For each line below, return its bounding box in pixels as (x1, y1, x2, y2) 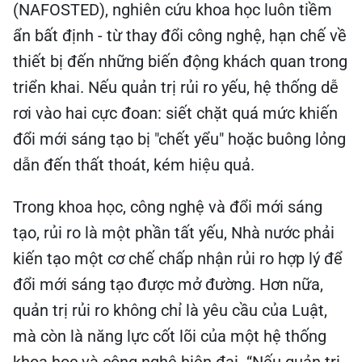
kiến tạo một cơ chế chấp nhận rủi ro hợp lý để (13, 246, 343, 266)
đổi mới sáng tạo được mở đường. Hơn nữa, (13, 272, 323, 292)
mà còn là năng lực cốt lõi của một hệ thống (13, 324, 326, 343)
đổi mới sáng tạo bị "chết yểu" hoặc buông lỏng (13, 127, 346, 146)
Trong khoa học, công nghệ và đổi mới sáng (13, 195, 322, 214)
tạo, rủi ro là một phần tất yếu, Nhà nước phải (13, 221, 335, 240)
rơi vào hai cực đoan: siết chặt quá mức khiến (13, 101, 338, 120)
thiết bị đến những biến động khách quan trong (13, 49, 347, 69)
